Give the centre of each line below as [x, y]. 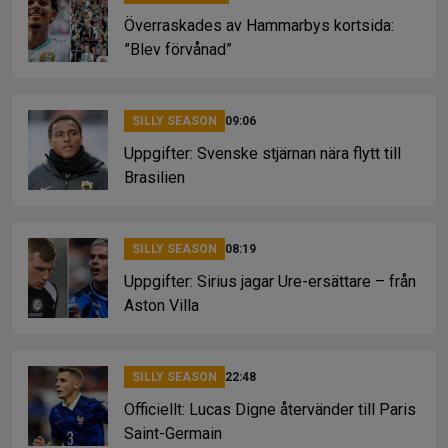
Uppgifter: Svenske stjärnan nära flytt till [262, 153]
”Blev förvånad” [178, 49]
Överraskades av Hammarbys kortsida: [259, 25]
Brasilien [154, 177]
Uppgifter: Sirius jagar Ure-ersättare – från [270, 281]
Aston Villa [161, 305]
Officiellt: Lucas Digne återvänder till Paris [270, 409]
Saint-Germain [173, 433]
